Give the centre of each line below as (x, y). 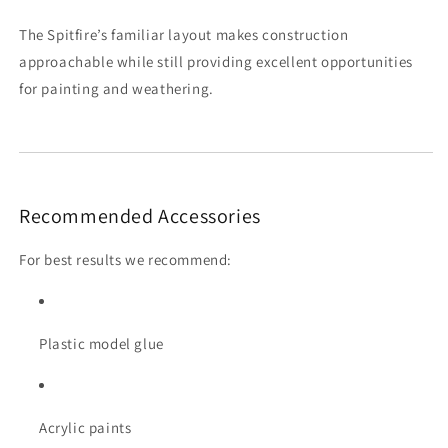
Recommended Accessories (140, 216)
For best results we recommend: (125, 259)
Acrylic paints (85, 427)
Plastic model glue (101, 343)
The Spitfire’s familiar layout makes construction (184, 35)
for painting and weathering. (116, 89)
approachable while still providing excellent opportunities (216, 62)
